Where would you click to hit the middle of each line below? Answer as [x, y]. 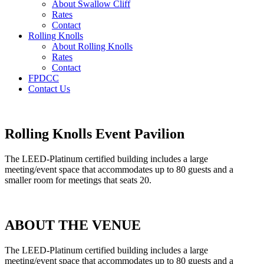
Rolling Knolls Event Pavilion [95, 133]
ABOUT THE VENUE [73, 225]
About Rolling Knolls [92, 46]
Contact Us [49, 89]
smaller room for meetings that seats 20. [78, 180]
